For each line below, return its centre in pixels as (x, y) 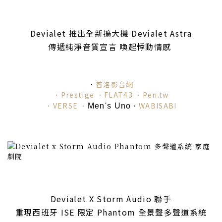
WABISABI (158, 106)
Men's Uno (109, 106)
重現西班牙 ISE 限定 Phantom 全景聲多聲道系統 (111, 212)
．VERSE (62, 106)
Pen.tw (156, 95)
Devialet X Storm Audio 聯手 (111, 199)
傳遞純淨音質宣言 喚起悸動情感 (111, 47)
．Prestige (75, 95)
